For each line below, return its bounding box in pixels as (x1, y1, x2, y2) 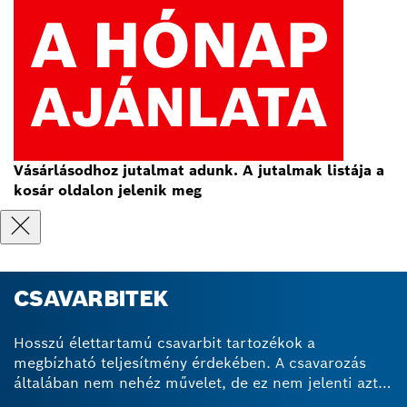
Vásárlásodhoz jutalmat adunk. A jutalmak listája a (14, 161, 384, 180)
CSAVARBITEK (14, 284, 169, 313)
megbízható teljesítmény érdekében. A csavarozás (14, 353, 366, 372)
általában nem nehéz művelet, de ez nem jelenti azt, (14, 373, 382, 392)
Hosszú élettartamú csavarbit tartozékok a (14, 333, 315, 352)
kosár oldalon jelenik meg (14, 181, 202, 200)
